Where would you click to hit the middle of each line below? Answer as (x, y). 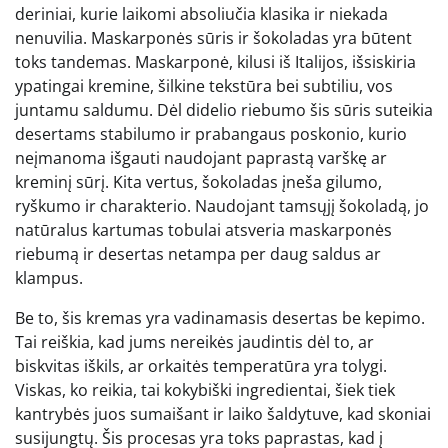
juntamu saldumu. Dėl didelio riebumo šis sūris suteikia (224, 109)
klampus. (49, 277)
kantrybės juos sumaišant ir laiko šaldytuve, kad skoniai (223, 413)
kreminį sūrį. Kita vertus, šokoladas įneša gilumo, (198, 181)
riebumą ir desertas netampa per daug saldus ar (198, 253)
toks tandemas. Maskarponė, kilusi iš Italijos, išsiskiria (215, 61)
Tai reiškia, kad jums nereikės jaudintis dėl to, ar (194, 341)
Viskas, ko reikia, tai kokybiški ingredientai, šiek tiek (205, 389)
